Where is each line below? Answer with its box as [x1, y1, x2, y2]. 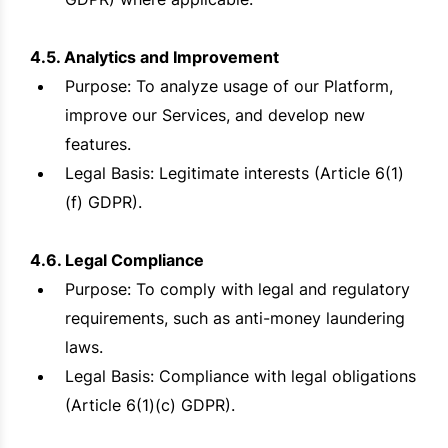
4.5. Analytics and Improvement [30, 47, 279, 68]
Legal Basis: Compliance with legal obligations [65, 366, 416, 387]
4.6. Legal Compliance [30, 250, 204, 271]
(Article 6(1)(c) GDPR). [65, 395, 235, 416]
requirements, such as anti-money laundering [65, 308, 405, 329]
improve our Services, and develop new [65, 105, 365, 126]
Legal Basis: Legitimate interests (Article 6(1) [65, 163, 404, 184]
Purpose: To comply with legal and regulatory [65, 279, 410, 300]
